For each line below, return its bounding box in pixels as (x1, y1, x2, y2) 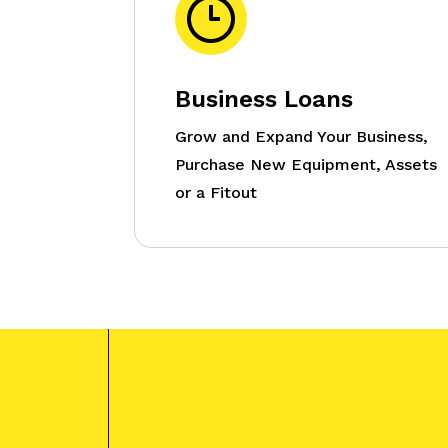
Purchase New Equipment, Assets (175, 154, 438, 174)
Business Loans (175, 84, 354, 113)
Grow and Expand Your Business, (175, 126, 429, 146)
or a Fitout (175, 182, 258, 202)
